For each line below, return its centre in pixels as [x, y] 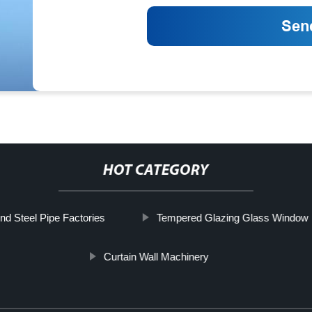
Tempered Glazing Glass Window [232, 218]
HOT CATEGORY [156, 171]
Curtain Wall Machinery [156, 257]
